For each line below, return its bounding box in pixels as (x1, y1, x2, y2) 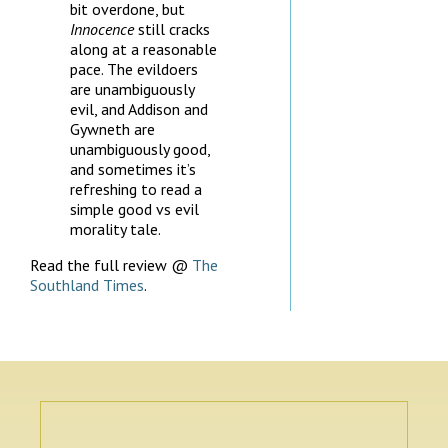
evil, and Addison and (70, 98, 208, 119)
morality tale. (70, 218, 161, 239)
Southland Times (30, 274, 144, 295)
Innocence (70, 18, 138, 39)
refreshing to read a (70, 178, 202, 199)
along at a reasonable (70, 38, 217, 59)
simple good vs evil (70, 198, 199, 219)
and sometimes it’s (70, 158, 196, 179)
